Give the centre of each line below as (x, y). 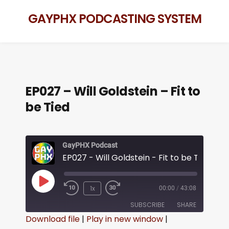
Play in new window (125, 219)
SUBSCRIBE (147, 205)
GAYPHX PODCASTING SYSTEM (114, 19)
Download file (53, 219)
